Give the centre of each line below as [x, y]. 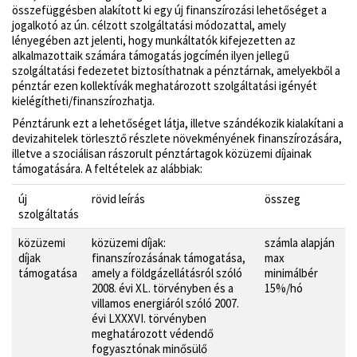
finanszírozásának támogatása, [169, 257]
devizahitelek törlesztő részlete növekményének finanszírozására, [177, 139]
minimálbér [291, 273]
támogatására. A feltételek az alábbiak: [107, 169]
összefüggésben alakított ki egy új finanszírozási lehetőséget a [169, 10]
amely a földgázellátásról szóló [167, 273]
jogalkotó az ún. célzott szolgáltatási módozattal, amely [149, 25]
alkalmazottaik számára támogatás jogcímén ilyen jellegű [151, 55]
